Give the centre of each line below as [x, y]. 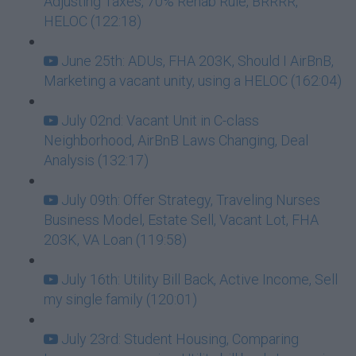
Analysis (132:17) [96, 160]
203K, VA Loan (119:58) [115, 240]
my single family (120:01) [120, 299]
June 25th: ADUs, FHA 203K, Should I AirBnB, [197, 61]
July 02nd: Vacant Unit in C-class [160, 120]
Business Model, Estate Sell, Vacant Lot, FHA [181, 220]
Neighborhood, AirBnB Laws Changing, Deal [176, 140]
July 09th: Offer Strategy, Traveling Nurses [191, 200]
